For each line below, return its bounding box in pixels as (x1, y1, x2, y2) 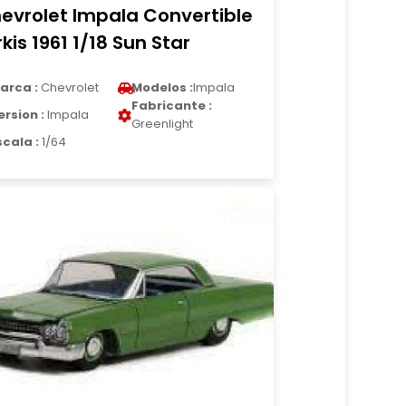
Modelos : (131, 79, 194, 96)
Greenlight (131, 115, 194, 132)
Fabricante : (131, 97, 213, 114)
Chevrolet (38, 79, 100, 96)
